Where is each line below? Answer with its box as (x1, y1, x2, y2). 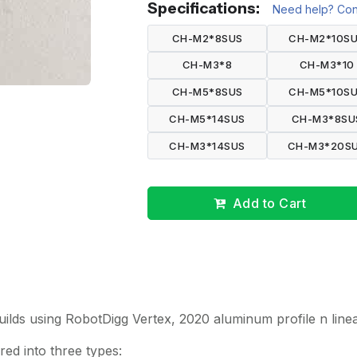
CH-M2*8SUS (171, 31, 243, 45)
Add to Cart (232, 194, 306, 211)
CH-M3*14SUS (169, 139, 245, 152)
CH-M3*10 (299, 58, 355, 72)
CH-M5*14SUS (169, 112, 245, 125)
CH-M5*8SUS (171, 85, 243, 99)
